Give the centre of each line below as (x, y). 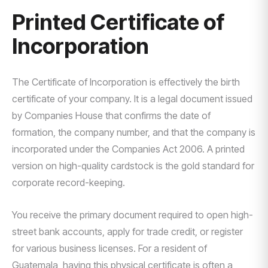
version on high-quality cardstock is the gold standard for (133, 166)
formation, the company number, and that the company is (134, 132)
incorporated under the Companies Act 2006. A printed (128, 149)
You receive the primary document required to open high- (133, 215)
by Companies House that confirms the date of (111, 115)
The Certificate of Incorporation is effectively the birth (126, 82)
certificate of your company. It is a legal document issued (132, 99)
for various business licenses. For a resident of (109, 248)
